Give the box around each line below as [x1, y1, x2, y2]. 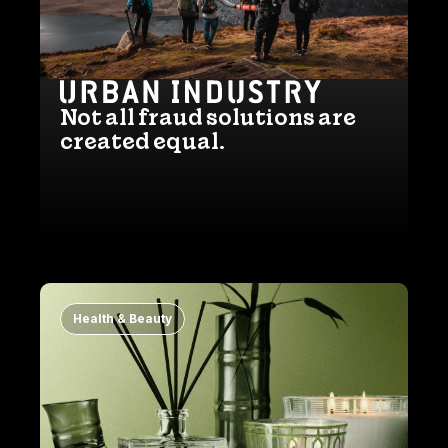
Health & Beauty [73, 311, 172, 327]
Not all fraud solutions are [60, 102, 356, 133]
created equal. [60, 126, 225, 157]
